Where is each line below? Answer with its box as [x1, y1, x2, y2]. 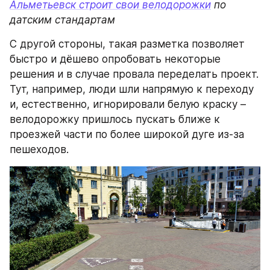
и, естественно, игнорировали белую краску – [10, 98, 246, 110]
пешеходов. [10, 143, 69, 155]
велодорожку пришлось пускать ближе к [10, 113, 220, 125]
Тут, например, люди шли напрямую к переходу [10, 83, 254, 95]
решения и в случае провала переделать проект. [10, 67, 259, 80]
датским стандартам [10, 13, 115, 26]
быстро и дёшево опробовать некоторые [10, 52, 221, 65]
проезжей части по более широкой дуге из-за [10, 128, 244, 140]
